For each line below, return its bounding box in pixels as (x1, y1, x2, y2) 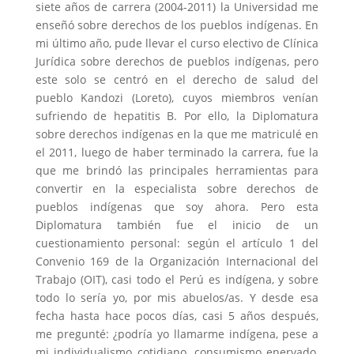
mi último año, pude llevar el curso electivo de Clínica (35, 36, 319, 51)
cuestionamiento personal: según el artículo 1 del (35, 235, 319, 251)
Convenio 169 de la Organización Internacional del (35, 254, 319, 269)
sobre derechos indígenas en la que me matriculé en (35, 126, 319, 142)
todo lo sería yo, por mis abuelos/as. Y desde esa (35, 290, 319, 306)
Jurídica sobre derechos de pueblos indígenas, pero (35, 54, 319, 70)
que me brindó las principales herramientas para (35, 163, 319, 179)
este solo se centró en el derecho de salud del (35, 72, 319, 88)
